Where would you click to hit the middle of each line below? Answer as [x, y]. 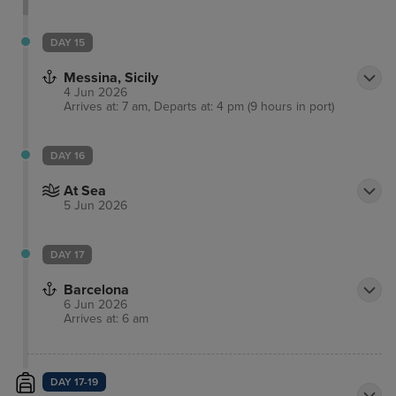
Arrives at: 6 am [106, 319]
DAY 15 [68, 43]
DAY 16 [68, 156]
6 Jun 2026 [95, 305]
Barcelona [96, 290]
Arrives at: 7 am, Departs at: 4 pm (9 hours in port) [199, 107]
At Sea [85, 191]
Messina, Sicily [111, 78]
